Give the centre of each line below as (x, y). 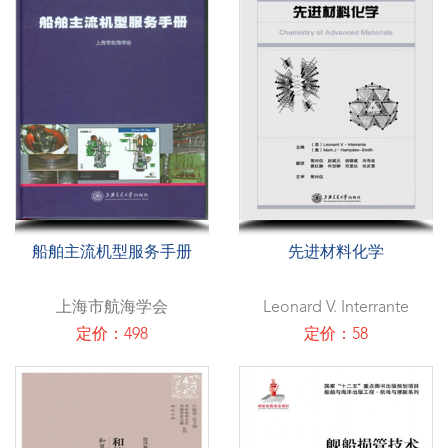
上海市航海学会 (112, 307)
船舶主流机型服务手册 (112, 252)
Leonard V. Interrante (336, 307)
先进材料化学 (336, 252)
